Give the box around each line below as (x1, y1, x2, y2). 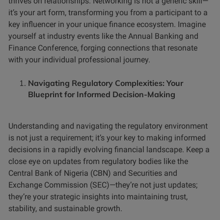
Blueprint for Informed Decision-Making (28, 89, 175, 100)
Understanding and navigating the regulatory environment (8, 121, 208, 131)
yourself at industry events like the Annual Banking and (8, 31, 198, 41)
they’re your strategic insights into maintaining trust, (8, 192, 188, 202)
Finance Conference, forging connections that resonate (8, 43, 197, 53)
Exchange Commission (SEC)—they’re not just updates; (8, 180, 197, 190)
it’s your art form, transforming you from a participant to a (8, 8, 208, 18)
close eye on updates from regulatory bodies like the (8, 157, 188, 166)
